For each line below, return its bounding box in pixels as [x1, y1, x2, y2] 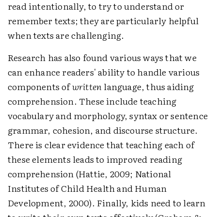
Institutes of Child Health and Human [8, 181, 167, 195]
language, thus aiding [102, 79, 194, 93]
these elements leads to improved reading [8, 152, 183, 166]
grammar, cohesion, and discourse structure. [8, 123, 198, 137]
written [72, 79, 102, 93]
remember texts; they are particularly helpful [8, 14, 199, 27]
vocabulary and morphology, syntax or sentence [8, 108, 208, 122]
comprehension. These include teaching [8, 94, 177, 108]
